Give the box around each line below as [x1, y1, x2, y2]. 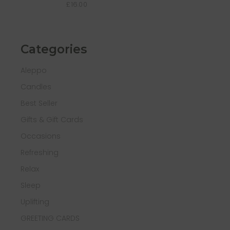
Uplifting [21, 197, 50, 207]
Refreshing [21, 147, 59, 158]
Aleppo [21, 65, 47, 76]
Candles [21, 82, 52, 92]
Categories [21, 42, 87, 57]
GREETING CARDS [21, 213, 80, 224]
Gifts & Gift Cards [21, 114, 84, 125]
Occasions [21, 131, 61, 142]
